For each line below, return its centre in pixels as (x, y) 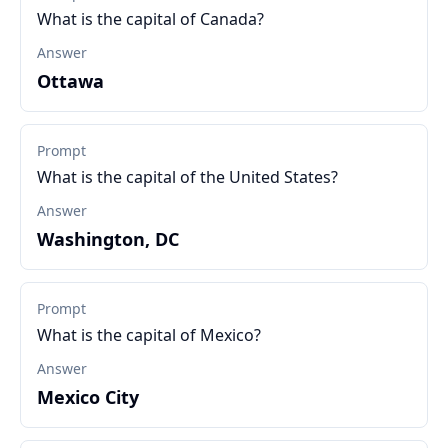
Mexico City (88, 397)
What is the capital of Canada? (150, 19)
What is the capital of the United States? (187, 177)
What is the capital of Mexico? (149, 335)
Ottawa (70, 81)
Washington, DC (108, 239)
